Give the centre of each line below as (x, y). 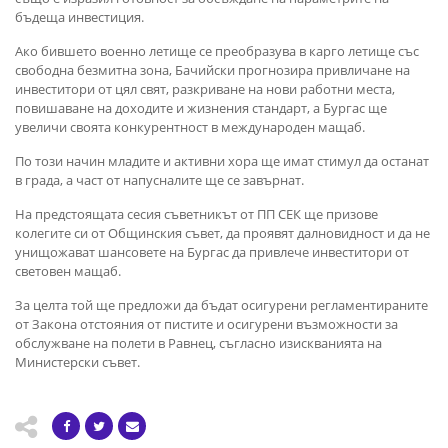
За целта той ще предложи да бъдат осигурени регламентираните (221, 304)
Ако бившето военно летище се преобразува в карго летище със (217, 50)
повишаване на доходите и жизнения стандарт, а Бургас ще (201, 107)
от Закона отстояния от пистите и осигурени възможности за (206, 323)
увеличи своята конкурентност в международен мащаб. (190, 126)
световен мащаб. (68, 270)
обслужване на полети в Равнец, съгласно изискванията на (198, 342)
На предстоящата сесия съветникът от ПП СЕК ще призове (196, 213)
